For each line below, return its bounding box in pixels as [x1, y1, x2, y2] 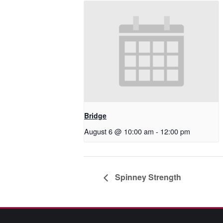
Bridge [84, 110, 107, 120]
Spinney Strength [113, 171, 181, 183]
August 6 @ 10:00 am [84, 125, 154, 136]
